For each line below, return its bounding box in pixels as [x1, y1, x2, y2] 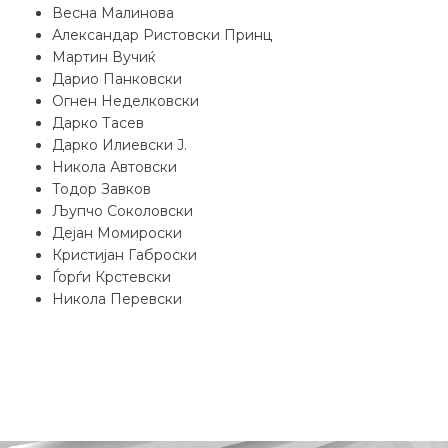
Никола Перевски [52, 290, 182, 308]
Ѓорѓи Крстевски [52, 268, 171, 286]
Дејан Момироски [52, 224, 182, 242]
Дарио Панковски [52, 70, 182, 88]
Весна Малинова [52, 4, 174, 22]
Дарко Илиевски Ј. [52, 136, 187, 154]
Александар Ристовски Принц [52, 26, 272, 44]
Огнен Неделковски [52, 92, 199, 110]
